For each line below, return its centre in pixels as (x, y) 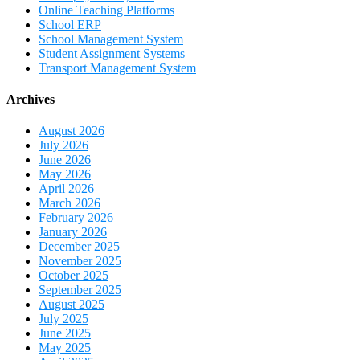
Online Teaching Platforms (106, 10)
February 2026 (76, 218)
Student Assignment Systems (112, 53)
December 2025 (79, 247)
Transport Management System (117, 67)
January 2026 (73, 232)
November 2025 (80, 261)
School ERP (70, 24)
